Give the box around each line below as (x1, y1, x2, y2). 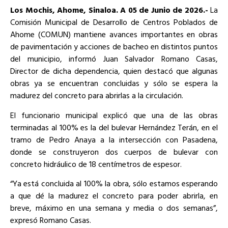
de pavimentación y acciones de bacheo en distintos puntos (10, 40, 218, 53)
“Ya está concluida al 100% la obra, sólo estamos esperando (10, 177, 218, 189)
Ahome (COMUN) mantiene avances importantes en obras (10, 28, 218, 41)
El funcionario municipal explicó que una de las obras (10, 108, 218, 121)
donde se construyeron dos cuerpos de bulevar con (10, 145, 218, 158)
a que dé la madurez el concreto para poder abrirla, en (10, 189, 218, 202)
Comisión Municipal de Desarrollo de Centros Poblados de (10, 16, 218, 28)
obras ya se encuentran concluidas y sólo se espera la (10, 77, 218, 90)
